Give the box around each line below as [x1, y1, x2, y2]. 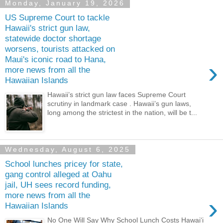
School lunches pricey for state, [5, 159, 123, 169]
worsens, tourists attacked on [5, 44, 115, 54]
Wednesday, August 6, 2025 [5, 145, 130, 154]
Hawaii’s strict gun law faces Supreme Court [47, 90, 186, 99]
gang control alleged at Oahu [5, 169, 111, 180]
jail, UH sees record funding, [5, 180, 111, 190]
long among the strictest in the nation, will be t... [47, 108, 198, 116]
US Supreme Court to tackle [5, 12, 110, 23]
